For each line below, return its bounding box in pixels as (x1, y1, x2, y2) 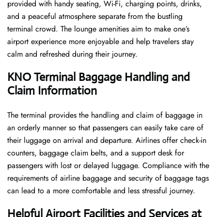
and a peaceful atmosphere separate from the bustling (7, 11, 183, 22)
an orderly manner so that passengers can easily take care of (7, 122, 203, 134)
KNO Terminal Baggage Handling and (7, 70, 190, 85)
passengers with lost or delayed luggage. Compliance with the (7, 160, 209, 171)
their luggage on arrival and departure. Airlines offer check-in (7, 135, 206, 146)
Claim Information (7, 83, 97, 98)
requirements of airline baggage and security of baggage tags (7, 172, 209, 184)
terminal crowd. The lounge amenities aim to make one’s (7, 23, 189, 35)
